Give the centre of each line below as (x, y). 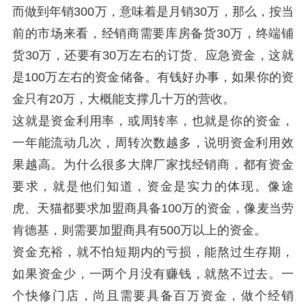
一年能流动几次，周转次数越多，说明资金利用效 (153, 143)
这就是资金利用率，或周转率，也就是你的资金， (153, 121)
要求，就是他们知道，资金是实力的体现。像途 (153, 186)
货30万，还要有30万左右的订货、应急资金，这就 (153, 55)
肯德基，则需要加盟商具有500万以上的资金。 (139, 230)
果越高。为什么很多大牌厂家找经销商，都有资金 (153, 165)
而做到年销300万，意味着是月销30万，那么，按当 (153, 12)
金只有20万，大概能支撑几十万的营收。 (124, 99)
